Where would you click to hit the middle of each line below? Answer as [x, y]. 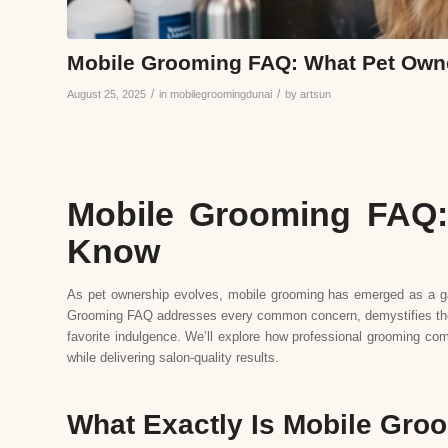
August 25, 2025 [106, 93]
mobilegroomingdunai [221, 93]
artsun [315, 93]
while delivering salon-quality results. [173, 357]
